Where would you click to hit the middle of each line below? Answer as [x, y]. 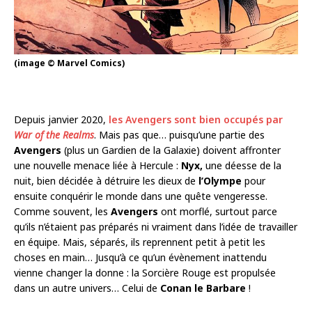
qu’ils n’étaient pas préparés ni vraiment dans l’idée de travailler [156, 227]
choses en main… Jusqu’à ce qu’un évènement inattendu [140, 258]
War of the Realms [54, 135]
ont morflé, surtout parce [218, 212]
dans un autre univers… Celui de [87, 288]
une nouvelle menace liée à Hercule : [97, 166]
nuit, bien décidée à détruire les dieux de [106, 181]
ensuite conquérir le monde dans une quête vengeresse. [141, 196]
